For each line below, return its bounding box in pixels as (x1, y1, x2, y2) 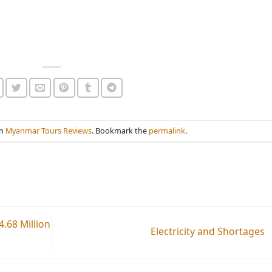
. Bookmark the (91, 125, 149, 137)
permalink (148, 125, 185, 137)
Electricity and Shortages (150, 225, 267, 239)
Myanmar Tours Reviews (5, 125, 92, 137)
